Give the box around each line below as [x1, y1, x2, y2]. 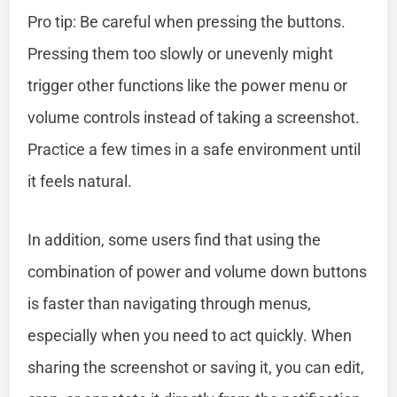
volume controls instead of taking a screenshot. [27, 107, 361, 127]
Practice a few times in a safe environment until [27, 139, 362, 159]
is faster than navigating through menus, [27, 293, 312, 313]
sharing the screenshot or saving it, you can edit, [27, 357, 365, 377]
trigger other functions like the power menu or [27, 75, 348, 95]
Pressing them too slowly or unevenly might [27, 43, 334, 63]
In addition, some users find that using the [27, 230, 322, 249]
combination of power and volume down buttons [27, 261, 368, 281]
